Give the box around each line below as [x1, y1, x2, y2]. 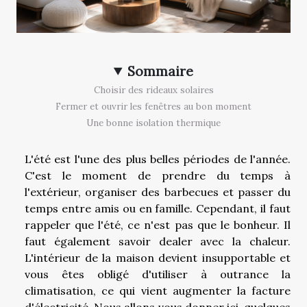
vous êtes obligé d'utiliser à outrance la [25, 267, 291, 281]
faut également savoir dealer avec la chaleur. [25, 234, 291, 248]
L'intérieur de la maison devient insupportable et [25, 250, 291, 265]
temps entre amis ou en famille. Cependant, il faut [25, 201, 291, 215]
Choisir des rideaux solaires [93, 84, 214, 96]
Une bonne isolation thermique [86, 116, 221, 129]
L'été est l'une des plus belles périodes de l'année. [25, 151, 291, 166]
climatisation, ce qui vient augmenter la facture [25, 283, 291, 297]
